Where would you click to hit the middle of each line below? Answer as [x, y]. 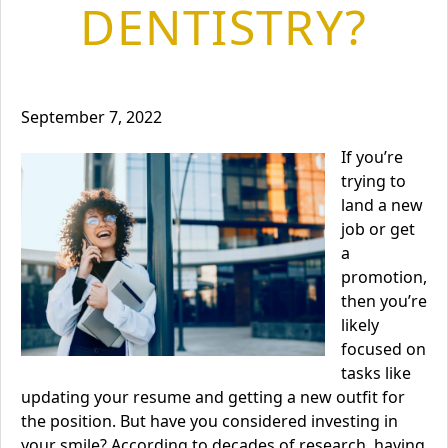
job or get [378, 229]
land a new [382, 205]
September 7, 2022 [91, 117]
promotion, [384, 277]
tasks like [376, 373]
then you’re [384, 301]
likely [360, 325]
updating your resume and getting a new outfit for [213, 397]
